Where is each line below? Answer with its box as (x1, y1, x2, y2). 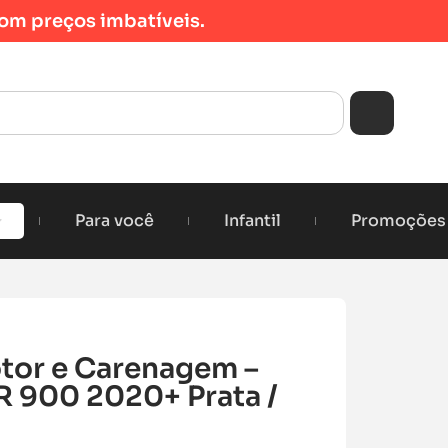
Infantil (223, 210, 281, 232)
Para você (74, 210, 154, 232)
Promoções (350, 210, 446, 232)
